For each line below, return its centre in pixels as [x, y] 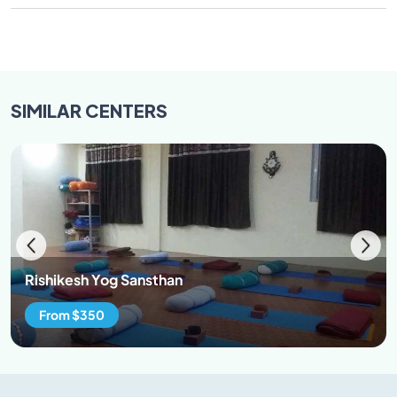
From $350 [72, 314]
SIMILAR [48, 109]
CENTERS [126, 109]
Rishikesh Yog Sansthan [104, 279]
